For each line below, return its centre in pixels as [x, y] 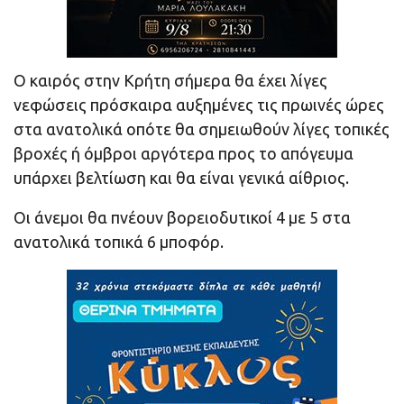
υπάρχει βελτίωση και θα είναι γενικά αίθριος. [181, 177]
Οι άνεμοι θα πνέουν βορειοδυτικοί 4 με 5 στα [182, 217]
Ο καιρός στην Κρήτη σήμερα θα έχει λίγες [170, 80]
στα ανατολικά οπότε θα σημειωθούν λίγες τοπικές [202, 129]
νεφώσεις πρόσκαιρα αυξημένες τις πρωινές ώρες [199, 104]
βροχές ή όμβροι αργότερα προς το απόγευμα [184, 153]
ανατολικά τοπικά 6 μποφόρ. [119, 241]
